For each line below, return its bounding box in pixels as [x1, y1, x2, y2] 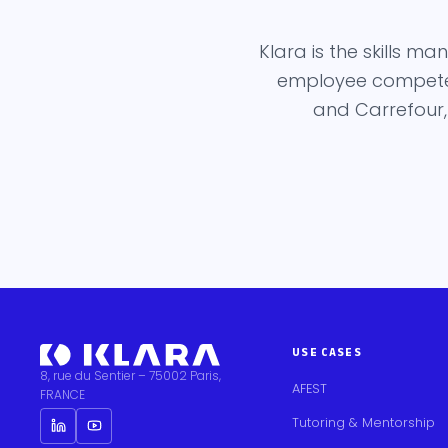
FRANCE [40, 385, 85, 403]
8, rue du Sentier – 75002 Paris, [40, 366, 221, 384]
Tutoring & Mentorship [292, 413, 435, 431]
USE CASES [292, 345, 363, 358]
